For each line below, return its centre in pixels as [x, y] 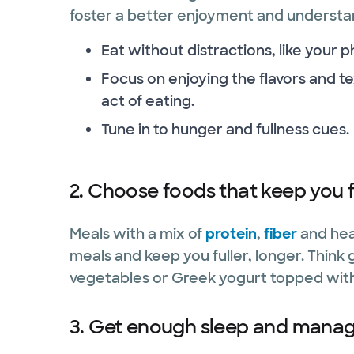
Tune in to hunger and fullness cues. [225, 129]
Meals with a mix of [137, 233]
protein [231, 233]
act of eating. [148, 101]
